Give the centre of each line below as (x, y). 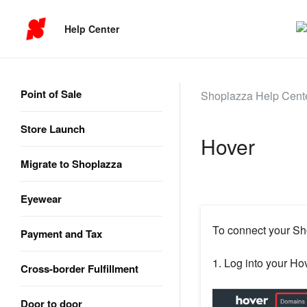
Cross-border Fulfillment (79, 269)
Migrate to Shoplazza (71, 164)
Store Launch (53, 129)
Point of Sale (51, 94)
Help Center (92, 28)
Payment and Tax (61, 234)
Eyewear (41, 199)
